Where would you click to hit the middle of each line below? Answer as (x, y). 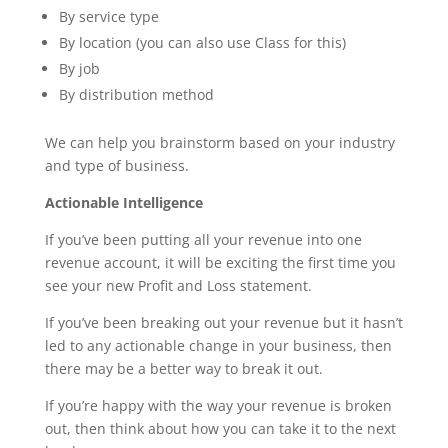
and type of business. (116, 165)
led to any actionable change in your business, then (218, 345)
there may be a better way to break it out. (183, 368)
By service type (108, 16)
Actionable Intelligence (123, 202)
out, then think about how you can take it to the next (220, 428)
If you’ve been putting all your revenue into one (203, 239)
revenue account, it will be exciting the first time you (220, 262)
